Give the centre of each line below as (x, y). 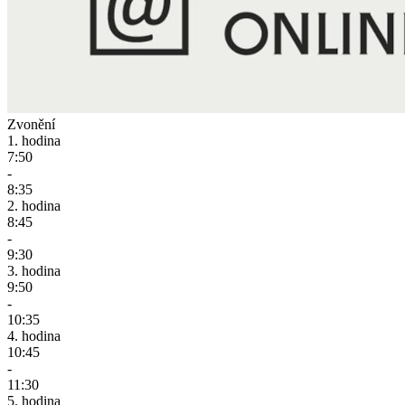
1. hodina (34, 140)
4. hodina (34, 335)
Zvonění (31, 124)
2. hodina (34, 205)
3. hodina (34, 270)
